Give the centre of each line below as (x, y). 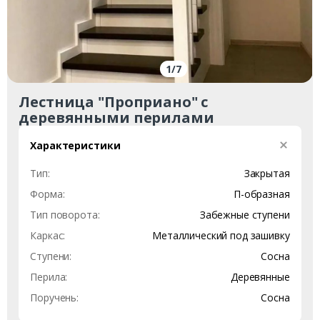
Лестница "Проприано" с (114, 101)
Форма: (47, 194)
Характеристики (75, 145)
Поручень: (55, 297)
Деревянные (260, 276)
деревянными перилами (116, 117)
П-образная (262, 194)
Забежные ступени (245, 214)
